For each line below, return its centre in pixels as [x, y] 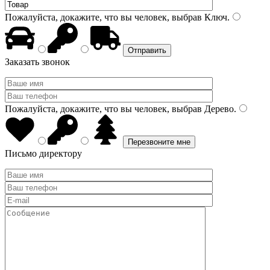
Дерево [218, 109]
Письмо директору [43, 153]
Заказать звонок [37, 62]
